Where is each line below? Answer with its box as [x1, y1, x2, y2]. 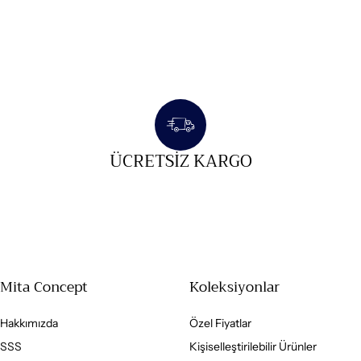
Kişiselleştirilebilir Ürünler [189, 338, 317, 354]
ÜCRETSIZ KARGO [109, 146, 252, 176]
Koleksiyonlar [189, 274, 280, 299]
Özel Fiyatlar [189, 315, 251, 330]
